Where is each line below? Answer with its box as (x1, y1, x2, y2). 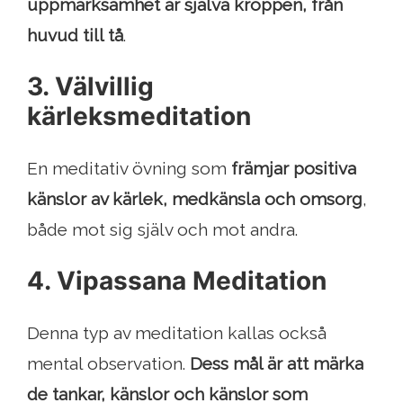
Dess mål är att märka (190, 354, 363, 374)
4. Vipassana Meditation (27, 265, 327, 297)
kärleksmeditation (27, 101, 251, 132)
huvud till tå (27, 25, 123, 46)
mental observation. (27, 354, 190, 374)
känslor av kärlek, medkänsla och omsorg (27, 189, 363, 210)
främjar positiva (231, 158, 356, 179)
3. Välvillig (27, 71, 154, 103)
